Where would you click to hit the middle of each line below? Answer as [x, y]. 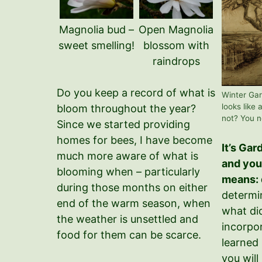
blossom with [176, 45]
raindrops [176, 61]
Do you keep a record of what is [136, 92]
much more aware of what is [127, 156]
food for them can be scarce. [129, 235]
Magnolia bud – [97, 29]
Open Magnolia [176, 29]
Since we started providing [123, 124]
